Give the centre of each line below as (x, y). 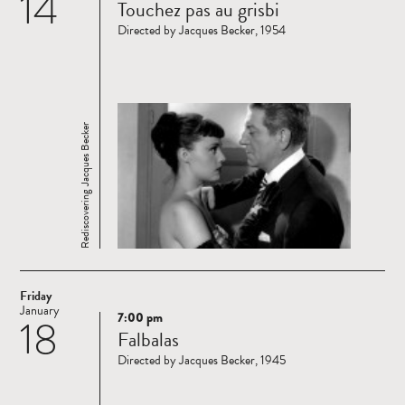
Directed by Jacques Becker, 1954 (202, 31)
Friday (36, 297)
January (40, 311)
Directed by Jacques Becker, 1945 (202, 361)
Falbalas (148, 340)
